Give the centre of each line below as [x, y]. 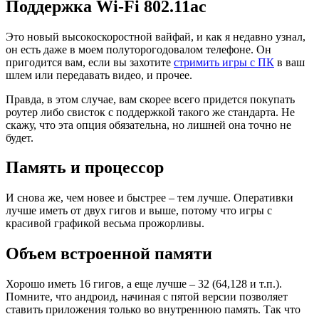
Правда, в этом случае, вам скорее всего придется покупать [150, 99]
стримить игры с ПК [224, 62]
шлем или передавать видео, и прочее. [99, 75]
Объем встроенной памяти [109, 254]
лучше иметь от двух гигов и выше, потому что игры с [139, 211]
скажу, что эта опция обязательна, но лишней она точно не [148, 125]
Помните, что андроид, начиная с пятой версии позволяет [147, 297]
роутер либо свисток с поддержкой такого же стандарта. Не [150, 112]
